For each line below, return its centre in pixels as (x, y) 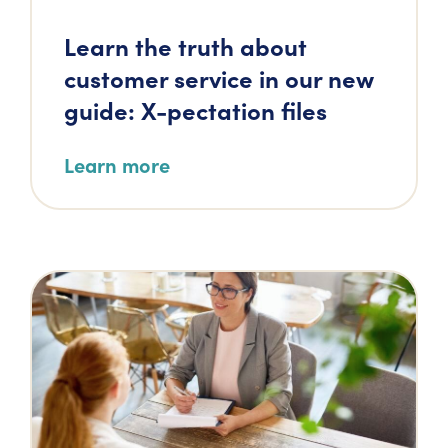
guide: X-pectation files (195, 109)
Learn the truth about (185, 45)
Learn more (117, 164)
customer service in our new (219, 77)
